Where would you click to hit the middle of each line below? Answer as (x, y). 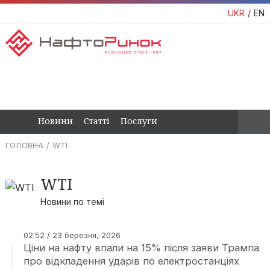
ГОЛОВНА (24, 146)
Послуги (139, 121)
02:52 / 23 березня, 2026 (72, 235)
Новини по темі (72, 202)
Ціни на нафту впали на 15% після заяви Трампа (141, 248)
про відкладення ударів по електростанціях (131, 261)
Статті (97, 121)
